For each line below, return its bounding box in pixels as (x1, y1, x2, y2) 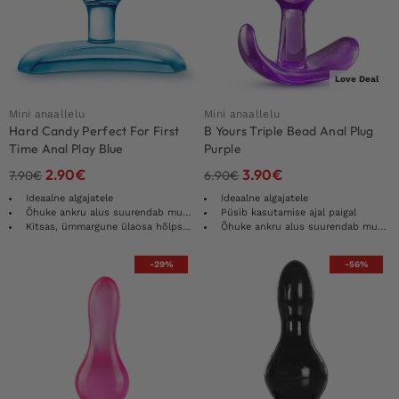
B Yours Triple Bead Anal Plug (204, 122, 374, 139)
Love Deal (334, 73, 379, 84)
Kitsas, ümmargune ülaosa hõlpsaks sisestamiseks (26, 220, 183, 232)
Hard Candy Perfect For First (9, 122, 180, 139)
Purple (204, 140, 241, 157)
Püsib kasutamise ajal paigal (221, 206, 356, 218)
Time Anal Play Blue (9, 140, 124, 157)
